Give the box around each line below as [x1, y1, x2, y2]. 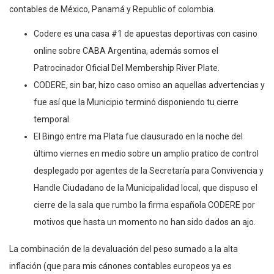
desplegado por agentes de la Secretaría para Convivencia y [34, 165, 264, 176]
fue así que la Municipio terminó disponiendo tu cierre [34, 97, 239, 107]
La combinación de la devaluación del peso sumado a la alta [9, 243, 238, 254]
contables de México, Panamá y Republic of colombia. [9, 4, 215, 14]
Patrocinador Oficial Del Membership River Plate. [34, 62, 220, 73]
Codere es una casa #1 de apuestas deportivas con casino [34, 28, 257, 39]
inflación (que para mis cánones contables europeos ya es [9, 261, 232, 271]
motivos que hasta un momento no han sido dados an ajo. [34, 217, 256, 227]
